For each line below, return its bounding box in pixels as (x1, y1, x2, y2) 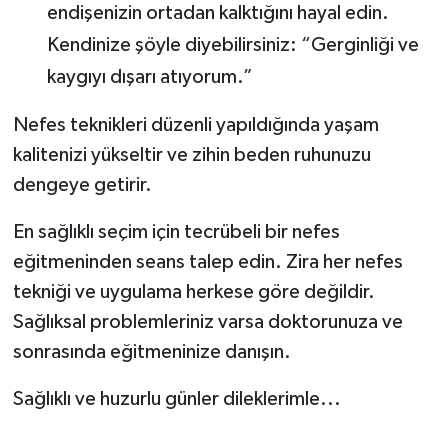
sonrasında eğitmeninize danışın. (12, 341, 291, 362)
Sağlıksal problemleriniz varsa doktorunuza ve (12, 311, 403, 332)
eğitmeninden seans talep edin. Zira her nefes (12, 251, 403, 272)
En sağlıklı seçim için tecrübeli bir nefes (12, 221, 340, 242)
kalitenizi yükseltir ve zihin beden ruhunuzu (12, 144, 371, 165)
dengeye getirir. (12, 174, 152, 195)
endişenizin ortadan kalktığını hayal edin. (46, 2, 389, 23)
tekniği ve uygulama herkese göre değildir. (12, 281, 375, 302)
